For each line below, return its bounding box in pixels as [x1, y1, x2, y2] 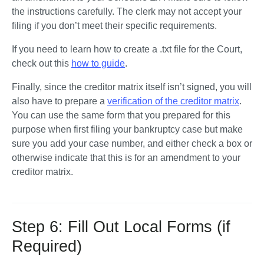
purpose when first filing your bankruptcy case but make [12, 124, 243, 134]
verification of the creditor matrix [107, 96, 239, 106]
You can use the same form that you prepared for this [12, 110, 230, 120]
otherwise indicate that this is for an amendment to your [12, 153, 240, 163]
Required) [12, 237, 82, 255]
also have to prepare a [12, 96, 107, 106]
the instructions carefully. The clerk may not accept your [12, 6, 242, 16]
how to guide [71, 58, 125, 68]
